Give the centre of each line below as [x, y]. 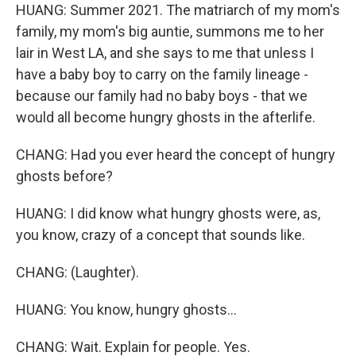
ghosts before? [64, 176]
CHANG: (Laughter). [77, 272]
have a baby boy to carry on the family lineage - [162, 74]
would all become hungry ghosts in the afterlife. [166, 117]
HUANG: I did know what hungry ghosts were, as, [168, 213]
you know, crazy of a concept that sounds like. [161, 235]
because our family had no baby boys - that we [162, 96]
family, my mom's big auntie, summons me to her [170, 31]
